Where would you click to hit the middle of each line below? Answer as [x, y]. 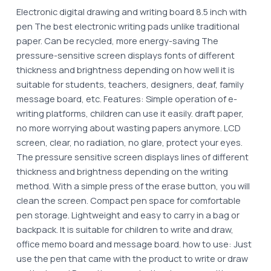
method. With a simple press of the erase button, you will [133, 185]
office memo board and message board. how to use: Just [134, 243]
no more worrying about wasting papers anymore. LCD [128, 127]
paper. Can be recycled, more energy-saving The [117, 40]
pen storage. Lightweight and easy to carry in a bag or [128, 214]
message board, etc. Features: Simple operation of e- [126, 98]
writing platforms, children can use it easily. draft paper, [130, 113]
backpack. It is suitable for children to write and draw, [125, 229]
